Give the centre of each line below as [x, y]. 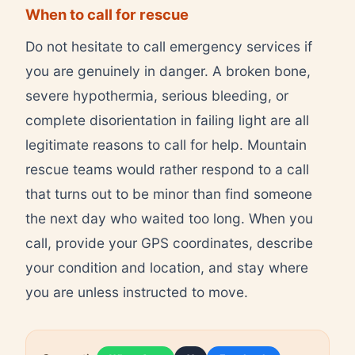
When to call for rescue [107, 14]
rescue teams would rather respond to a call [167, 169]
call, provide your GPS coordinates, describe [169, 242]
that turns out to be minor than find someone [169, 193]
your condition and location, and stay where [167, 267]
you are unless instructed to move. [137, 292]
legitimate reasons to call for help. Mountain [166, 144]
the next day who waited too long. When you [169, 218]
